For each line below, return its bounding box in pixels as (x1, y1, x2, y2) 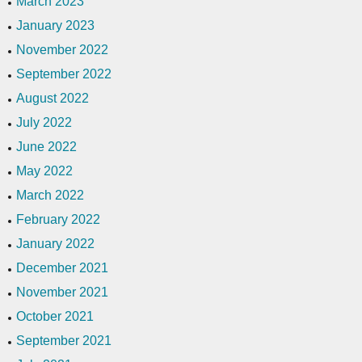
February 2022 (16, 212, 100, 226)
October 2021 (16, 309, 94, 323)
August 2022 (16, 90, 89, 105)
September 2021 (16, 333, 112, 347)
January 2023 (16, 18, 95, 32)
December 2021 (16, 260, 108, 275)
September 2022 (16, 66, 112, 81)
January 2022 (16, 236, 95, 250)
